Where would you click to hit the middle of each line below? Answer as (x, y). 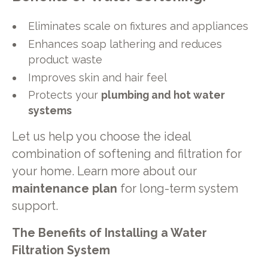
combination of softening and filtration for (127, 154)
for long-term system (177, 189)
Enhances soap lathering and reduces (125, 44)
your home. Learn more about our (104, 172)
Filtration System (61, 250)
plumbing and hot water (163, 95)
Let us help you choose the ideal (101, 137)
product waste (66, 59)
